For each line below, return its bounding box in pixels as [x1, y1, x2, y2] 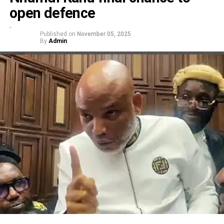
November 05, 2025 [76, 30, 131, 38]
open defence [9, 4, 95, 22]
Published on [39, 30, 75, 38]
